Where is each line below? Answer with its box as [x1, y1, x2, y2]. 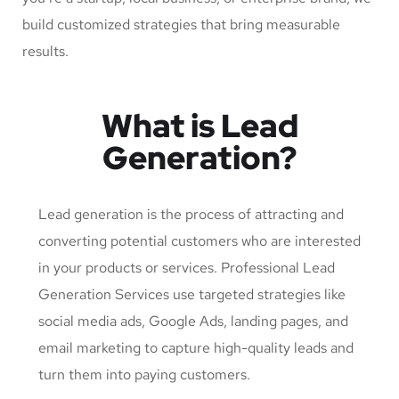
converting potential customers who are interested [38, 232, 361, 251]
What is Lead [101, 104, 298, 148]
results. [22, 42, 69, 61]
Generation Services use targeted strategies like [38, 285, 346, 305]
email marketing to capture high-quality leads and [38, 338, 354, 358]
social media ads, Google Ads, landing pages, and [38, 312, 348, 331]
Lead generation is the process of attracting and [38, 205, 344, 224]
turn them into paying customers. [38, 365, 250, 385]
